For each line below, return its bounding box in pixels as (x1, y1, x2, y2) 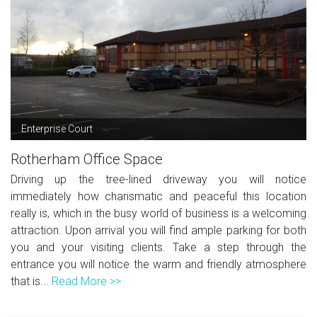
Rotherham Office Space (11, 150, 163, 168)
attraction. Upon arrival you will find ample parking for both (11, 223, 306, 237)
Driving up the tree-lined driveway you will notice (11, 172, 306, 186)
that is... (11, 274, 52, 288)
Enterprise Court (21, 122, 93, 134)
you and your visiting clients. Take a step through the (11, 240, 306, 254)
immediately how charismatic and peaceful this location (11, 189, 306, 203)
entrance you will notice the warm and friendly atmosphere (11, 257, 306, 271)
